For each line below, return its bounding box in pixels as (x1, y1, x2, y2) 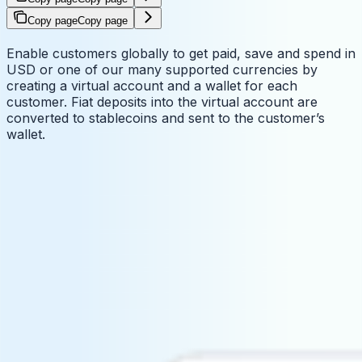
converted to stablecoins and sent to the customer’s (6, 109, 325, 126)
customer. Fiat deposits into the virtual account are (6, 93, 318, 110)
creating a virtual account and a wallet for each (6, 77, 297, 94)
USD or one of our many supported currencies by (6, 61, 318, 78)
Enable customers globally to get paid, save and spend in (6, 44, 356, 61)
